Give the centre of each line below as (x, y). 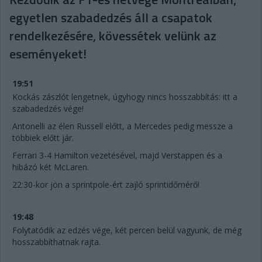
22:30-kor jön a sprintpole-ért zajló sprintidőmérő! (106, 185)
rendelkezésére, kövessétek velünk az (113, 36)
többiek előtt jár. (43, 138)
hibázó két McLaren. (51, 167)
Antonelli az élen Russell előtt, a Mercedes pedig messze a (123, 126)
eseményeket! (48, 54)
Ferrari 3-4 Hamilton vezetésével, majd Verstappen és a (117, 155)
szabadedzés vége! (48, 108)
